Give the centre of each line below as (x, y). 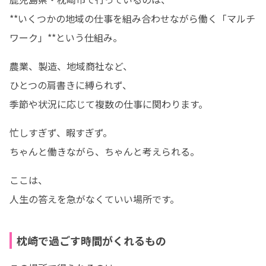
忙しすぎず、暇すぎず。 (61, 132)
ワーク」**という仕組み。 (66, 37)
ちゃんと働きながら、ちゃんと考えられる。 (104, 151)
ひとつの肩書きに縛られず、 (71, 85)
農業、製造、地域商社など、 (71, 66)
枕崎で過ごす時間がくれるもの (91, 240)
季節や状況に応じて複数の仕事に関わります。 (109, 104)
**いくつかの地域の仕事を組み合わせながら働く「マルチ (132, 18)
